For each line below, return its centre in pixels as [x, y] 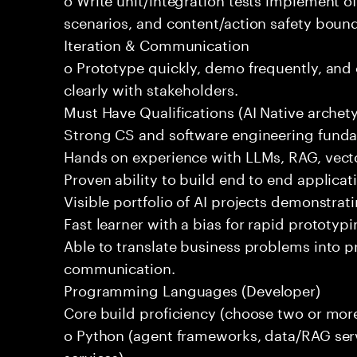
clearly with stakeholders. [151, 88]
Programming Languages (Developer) [192, 288]
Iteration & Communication [157, 43]
